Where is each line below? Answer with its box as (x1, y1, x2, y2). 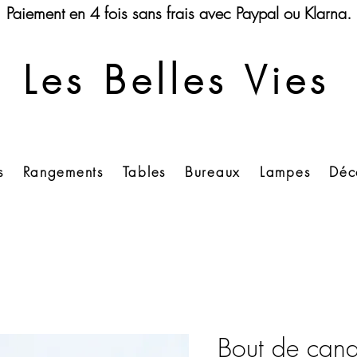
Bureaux (185, 163, 241, 181)
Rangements (22, 163, 104, 181)
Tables (122, 163, 166, 181)
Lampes (260, 163, 311, 181)
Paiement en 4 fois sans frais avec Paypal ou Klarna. (6, 2, 351, 24)
